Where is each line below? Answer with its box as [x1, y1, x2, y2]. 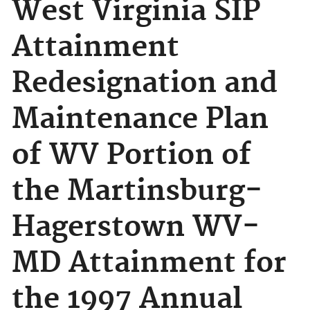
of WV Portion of [12, 137, 251, 173]
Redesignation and [12, 65, 277, 101]
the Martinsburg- [12, 173, 262, 209]
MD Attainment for [12, 245, 286, 281]
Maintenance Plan [12, 101, 268, 137]
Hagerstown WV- [12, 209, 259, 245]
